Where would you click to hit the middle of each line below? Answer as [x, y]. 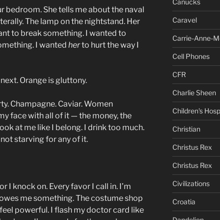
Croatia [184, 201]
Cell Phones [191, 56]
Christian [186, 129]
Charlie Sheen [194, 92]
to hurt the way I [110, 45]
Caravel [184, 20]
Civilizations [191, 183]
